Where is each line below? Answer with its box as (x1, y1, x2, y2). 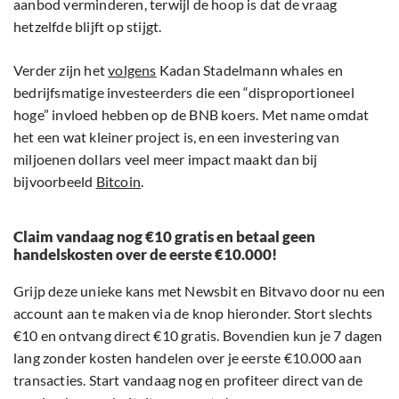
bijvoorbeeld (13, 173, 96, 191)
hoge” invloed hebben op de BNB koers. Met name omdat (13, 106, 370, 124)
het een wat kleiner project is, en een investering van (13, 128, 339, 146)
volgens (108, 61, 157, 79)
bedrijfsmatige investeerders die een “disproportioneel (13, 84, 354, 102)
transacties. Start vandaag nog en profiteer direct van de (13, 371, 363, 389)
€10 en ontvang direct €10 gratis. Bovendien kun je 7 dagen (13, 327, 383, 345)
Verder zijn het (13, 61, 109, 79)
